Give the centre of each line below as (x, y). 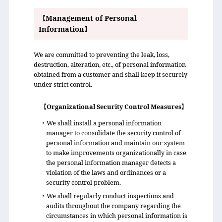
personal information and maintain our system (116, 143)
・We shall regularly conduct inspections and (107, 195)
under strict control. (63, 84)
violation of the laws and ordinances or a (106, 173)
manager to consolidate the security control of (114, 133)
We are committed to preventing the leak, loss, (101, 54)
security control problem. (84, 183)
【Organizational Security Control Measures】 (114, 107)
